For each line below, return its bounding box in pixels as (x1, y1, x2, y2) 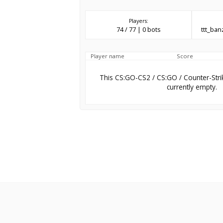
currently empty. (166, 82, 217, 92)
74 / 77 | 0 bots (116, 25, 161, 34)
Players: (128, 17, 148, 25)
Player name (91, 52, 124, 60)
